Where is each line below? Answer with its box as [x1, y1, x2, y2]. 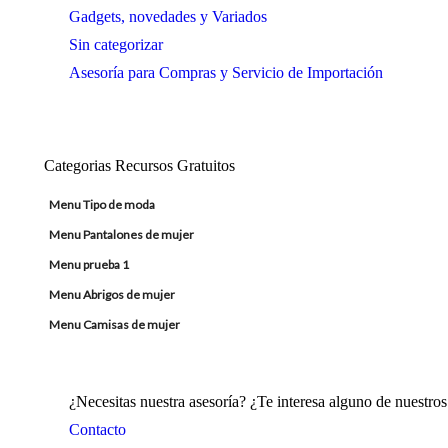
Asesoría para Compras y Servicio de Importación [69, 64, 383, 81]
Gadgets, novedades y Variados [69, 8, 267, 25]
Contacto [69, 421, 126, 438]
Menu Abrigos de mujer [49, 287, 175, 302]
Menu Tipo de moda [49, 197, 155, 212]
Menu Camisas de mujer [49, 317, 180, 332]
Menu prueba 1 [49, 257, 129, 272]
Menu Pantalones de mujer [49, 227, 194, 242]
